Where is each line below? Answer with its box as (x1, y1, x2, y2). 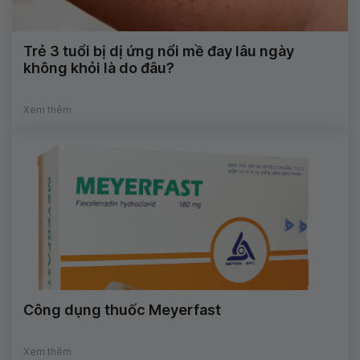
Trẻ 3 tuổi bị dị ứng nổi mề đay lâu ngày (23, 43, 294, 60)
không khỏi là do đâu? (23, 59, 174, 77)
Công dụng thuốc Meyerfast (23, 301, 221, 319)
